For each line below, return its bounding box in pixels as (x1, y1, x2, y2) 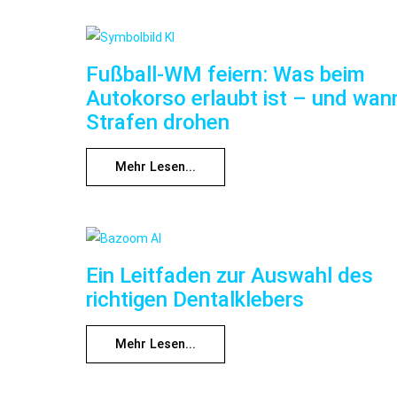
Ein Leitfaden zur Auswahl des (86, 262, 373, 288)
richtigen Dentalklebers (86, 286, 304, 312)
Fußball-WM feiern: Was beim (86, 61, 365, 87)
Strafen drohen (86, 109, 230, 135)
